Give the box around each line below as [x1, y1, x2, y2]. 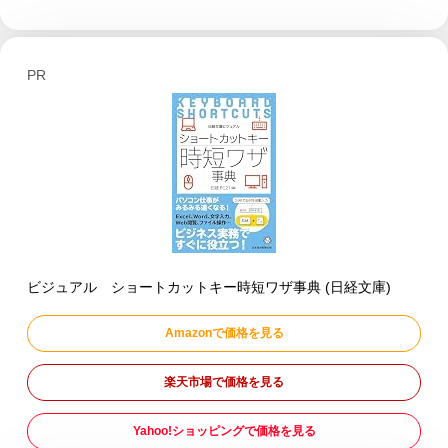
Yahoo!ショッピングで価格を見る [132, 424, 316, 439]
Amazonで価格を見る [164, 325, 284, 340]
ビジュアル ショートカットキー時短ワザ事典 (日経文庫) [26, 278, 391, 295]
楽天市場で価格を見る [164, 375, 284, 390]
